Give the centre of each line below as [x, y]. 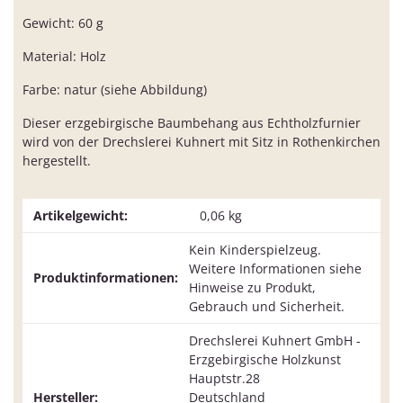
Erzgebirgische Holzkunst [265, 360]
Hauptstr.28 [224, 379]
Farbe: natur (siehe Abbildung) [115, 90]
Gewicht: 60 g [63, 23]
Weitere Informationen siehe [275, 269]
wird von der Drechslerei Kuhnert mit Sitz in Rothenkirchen [201, 142]
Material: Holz [64, 57]
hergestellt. [57, 161]
